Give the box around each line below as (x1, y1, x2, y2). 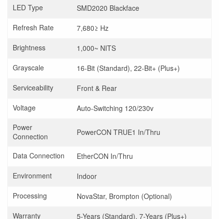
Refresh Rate (13, 22, 54, 32)
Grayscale (13, 62, 44, 72)
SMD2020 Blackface (77, 2, 140, 13)
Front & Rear (77, 83, 117, 93)
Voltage (13, 102, 36, 112)
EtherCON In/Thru (77, 151, 133, 161)
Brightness (13, 42, 45, 52)
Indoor (77, 171, 97, 181)
